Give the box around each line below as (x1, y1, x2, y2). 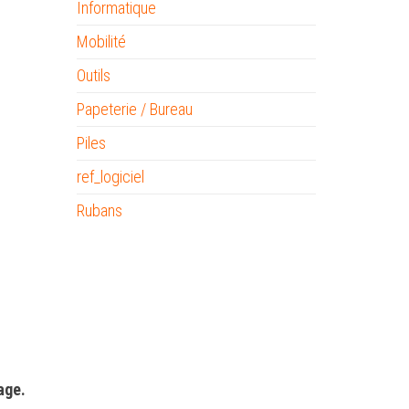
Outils (76, 66, 110, 85)
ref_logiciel (76, 167, 144, 186)
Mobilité (76, 32, 126, 51)
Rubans (76, 201, 122, 220)
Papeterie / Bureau (76, 100, 193, 119)
